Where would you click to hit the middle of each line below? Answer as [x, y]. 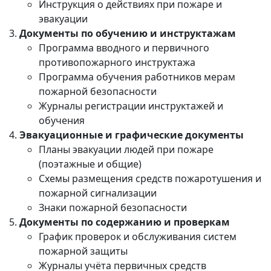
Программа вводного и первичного [124, 47]
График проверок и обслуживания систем [138, 236]
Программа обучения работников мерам [137, 77]
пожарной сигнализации [98, 193]
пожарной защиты [83, 251]
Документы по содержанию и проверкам [125, 222]
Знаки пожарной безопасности [113, 207]
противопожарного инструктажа [117, 62]
